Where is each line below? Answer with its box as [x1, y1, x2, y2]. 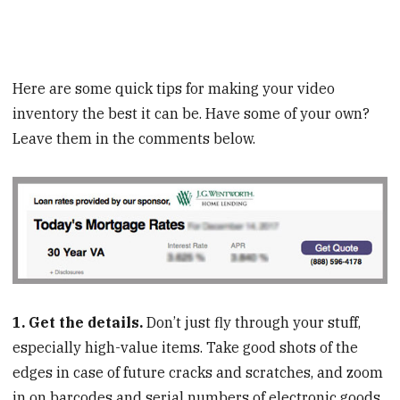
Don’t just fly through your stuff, [143, 312, 362, 331]
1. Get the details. [12, 312, 144, 331]
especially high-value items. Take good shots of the [12, 337, 359, 356]
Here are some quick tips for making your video [12, 79, 336, 97]
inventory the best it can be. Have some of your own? [12, 104, 371, 122]
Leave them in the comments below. [12, 129, 256, 147]
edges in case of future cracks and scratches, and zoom [12, 362, 384, 381]
